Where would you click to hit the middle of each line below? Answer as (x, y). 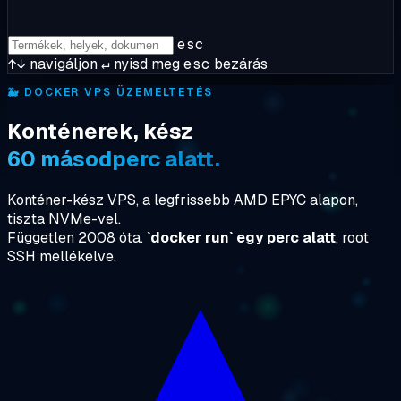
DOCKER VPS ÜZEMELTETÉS (116, 92)
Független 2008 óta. (77, 237)
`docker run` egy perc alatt (241, 237)
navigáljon (62, 64)
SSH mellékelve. (62, 256)
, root (352, 237)
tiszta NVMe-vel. (64, 218)
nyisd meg (145, 64)
